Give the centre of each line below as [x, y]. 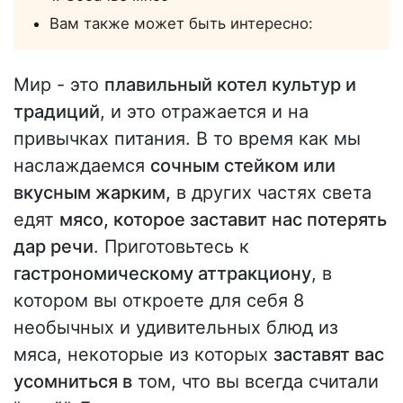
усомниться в [73, 382]
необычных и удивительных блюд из [176, 328]
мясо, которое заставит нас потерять [223, 220]
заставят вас [329, 355]
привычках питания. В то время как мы [187, 139]
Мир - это [59, 85]
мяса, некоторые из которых [143, 355]
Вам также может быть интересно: [181, 24]
